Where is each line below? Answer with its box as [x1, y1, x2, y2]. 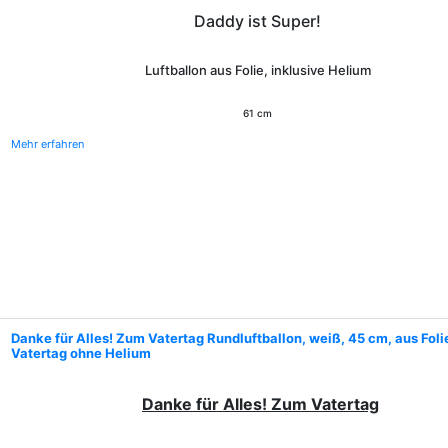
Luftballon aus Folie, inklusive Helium [144, 62, 371, 78]
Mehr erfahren [11, 137, 84, 151]
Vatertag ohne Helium [11, 345, 151, 361]
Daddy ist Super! [194, 11, 321, 31]
